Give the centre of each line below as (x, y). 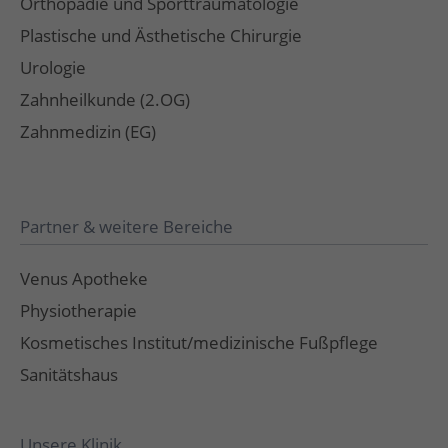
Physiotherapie (79, 310)
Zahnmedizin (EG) (88, 131)
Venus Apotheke (84, 278)
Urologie (53, 67)
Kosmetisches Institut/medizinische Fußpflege (199, 342)
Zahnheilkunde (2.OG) (105, 99)
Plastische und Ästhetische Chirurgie (161, 35)
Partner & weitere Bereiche (127, 226)
